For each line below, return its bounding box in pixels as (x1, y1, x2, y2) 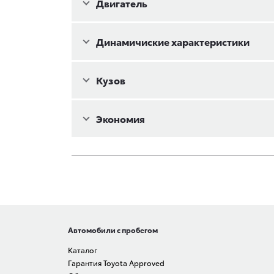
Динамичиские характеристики (96, 34, 250, 48)
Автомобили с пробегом (67, 224, 158, 235)
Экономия (96, 111, 145, 125)
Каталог (67, 245, 97, 255)
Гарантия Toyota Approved (67, 257, 165, 268)
